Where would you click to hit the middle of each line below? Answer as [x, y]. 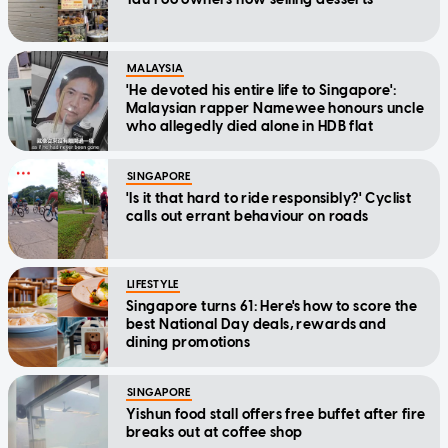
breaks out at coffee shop [214, 433]
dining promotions [189, 343]
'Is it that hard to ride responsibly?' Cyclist [269, 199]
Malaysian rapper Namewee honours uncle [275, 109]
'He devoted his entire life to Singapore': [262, 91]
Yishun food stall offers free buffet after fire [276, 415]
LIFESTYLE [153, 285]
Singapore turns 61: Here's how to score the [272, 307]
